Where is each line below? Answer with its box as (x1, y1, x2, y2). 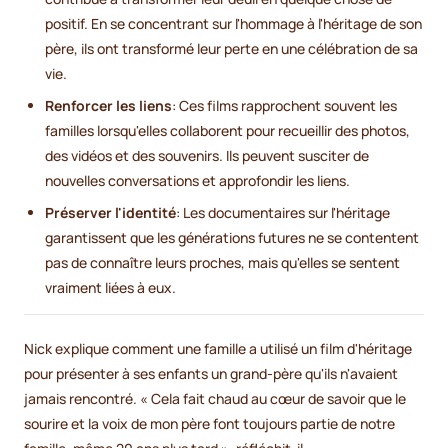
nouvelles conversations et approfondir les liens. (45, 171, 350, 191)
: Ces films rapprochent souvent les (172, 96, 397, 116)
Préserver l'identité (45, 203, 176, 223)
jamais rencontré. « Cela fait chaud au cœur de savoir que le (24, 389, 406, 409)
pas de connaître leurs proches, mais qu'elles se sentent (45, 253, 400, 273)
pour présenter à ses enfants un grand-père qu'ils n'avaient (24, 364, 398, 384)
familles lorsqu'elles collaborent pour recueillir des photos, (45, 121, 410, 141)
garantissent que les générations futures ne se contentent (45, 228, 419, 248)
